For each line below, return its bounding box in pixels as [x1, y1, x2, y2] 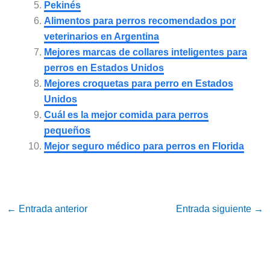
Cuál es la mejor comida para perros [43, 109, 209, 120]
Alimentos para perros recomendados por [43, 15, 236, 26]
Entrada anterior [16, 203, 87, 214]
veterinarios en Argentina [43, 31, 159, 42]
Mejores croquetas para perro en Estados [43, 78, 233, 89]
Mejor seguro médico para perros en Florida [43, 140, 244, 151]
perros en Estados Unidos [43, 62, 164, 73]
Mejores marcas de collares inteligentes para [43, 46, 247, 57]
